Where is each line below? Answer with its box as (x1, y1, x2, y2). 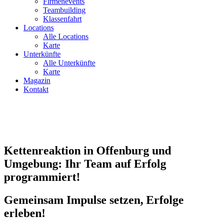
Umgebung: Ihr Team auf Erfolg (4, 157, 166, 170)
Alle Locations (43, 32, 88, 41)
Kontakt (23, 85, 48, 93)
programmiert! (4, 170, 80, 183)
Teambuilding (43, 5, 86, 14)
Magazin (23, 76, 50, 85)
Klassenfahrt (43, 14, 82, 23)
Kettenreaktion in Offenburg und (4, 144, 171, 157)
